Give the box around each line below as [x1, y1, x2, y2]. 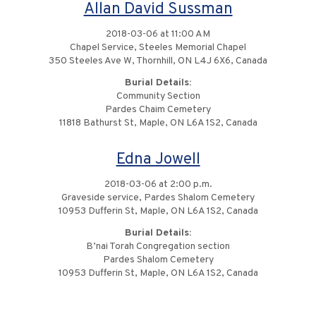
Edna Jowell [116, 150, 200, 171]
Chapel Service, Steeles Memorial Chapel [70, 42, 246, 54]
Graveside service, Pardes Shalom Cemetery [61, 192, 255, 205]
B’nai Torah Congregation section [86, 241, 230, 253]
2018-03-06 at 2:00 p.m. [104, 178, 212, 191]
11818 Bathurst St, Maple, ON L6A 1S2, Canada [59, 117, 257, 130]
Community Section [116, 90, 200, 103]
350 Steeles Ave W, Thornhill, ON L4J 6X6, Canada [49, 55, 267, 68]
